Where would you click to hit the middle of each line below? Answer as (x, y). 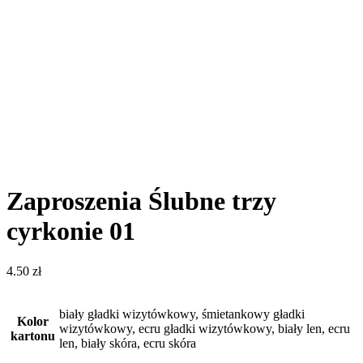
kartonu (32, 335)
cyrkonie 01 (71, 231)
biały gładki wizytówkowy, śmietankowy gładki (182, 314)
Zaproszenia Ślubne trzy (141, 201)
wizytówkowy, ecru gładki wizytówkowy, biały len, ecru (205, 328)
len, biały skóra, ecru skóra (128, 343)
